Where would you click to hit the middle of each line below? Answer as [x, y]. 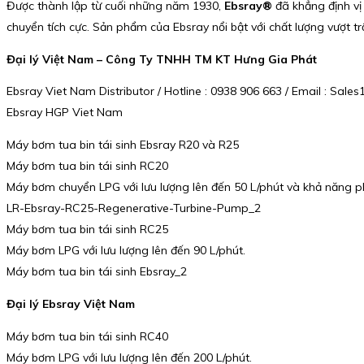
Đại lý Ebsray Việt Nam [71, 303]
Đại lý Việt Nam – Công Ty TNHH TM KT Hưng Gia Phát [162, 59]
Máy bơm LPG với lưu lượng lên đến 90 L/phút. [126, 251]
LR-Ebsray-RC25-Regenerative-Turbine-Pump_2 [134, 208]
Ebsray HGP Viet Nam [65, 113]
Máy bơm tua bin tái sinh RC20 [87, 166]
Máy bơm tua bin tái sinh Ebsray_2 [97, 272]
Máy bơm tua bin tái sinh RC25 [87, 230]
